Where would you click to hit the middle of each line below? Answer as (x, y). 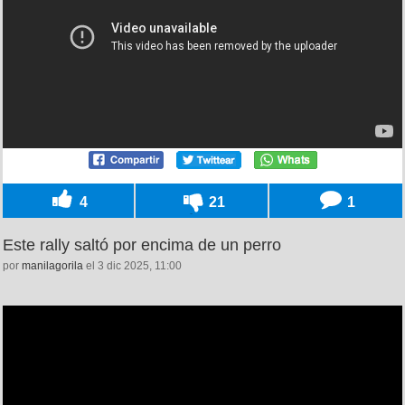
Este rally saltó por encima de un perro (142, 245)
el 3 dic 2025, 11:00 (132, 266)
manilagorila (52, 266)
